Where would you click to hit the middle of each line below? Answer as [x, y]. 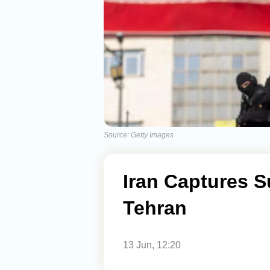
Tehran [155, 208]
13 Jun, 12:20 [152, 245]
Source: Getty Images [139, 135]
